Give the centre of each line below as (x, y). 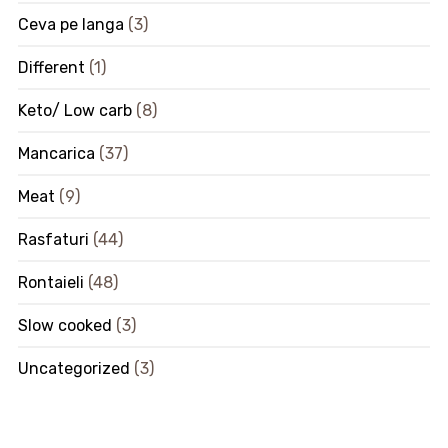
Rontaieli (50, 283)
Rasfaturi (53, 240)
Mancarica (56, 154)
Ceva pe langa (70, 25)
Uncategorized (73, 369)
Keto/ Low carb (74, 111)
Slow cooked (64, 326)
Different (51, 68)
